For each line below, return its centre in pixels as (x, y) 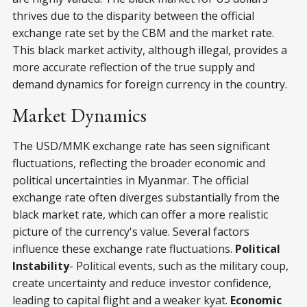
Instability (41, 266)
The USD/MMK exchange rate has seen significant (141, 146)
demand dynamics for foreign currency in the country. (150, 85)
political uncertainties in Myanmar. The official (131, 181)
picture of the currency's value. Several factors (131, 232)
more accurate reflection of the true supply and (134, 67)
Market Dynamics (79, 115)
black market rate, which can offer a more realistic (140, 215)
